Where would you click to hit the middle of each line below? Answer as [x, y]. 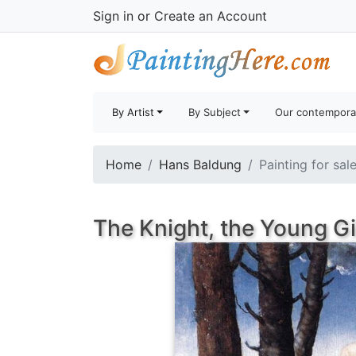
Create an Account [211, 16]
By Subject [215, 112]
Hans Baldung [200, 164]
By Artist [133, 112]
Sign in [113, 16]
